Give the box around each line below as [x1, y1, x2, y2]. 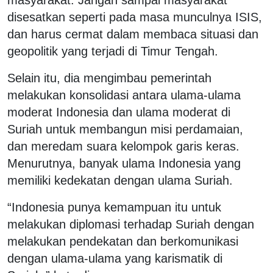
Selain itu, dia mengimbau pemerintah [7, 71, 211, 85]
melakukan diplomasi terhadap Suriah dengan [7, 217, 254, 231]
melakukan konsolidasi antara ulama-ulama [7, 88, 241, 102]
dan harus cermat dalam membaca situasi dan [7, 27, 258, 41]
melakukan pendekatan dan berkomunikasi [7, 234, 238, 248]
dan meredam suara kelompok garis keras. [7, 139, 239, 153]
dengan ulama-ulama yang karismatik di [7, 251, 222, 265]
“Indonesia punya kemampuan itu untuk [7, 200, 221, 214]
